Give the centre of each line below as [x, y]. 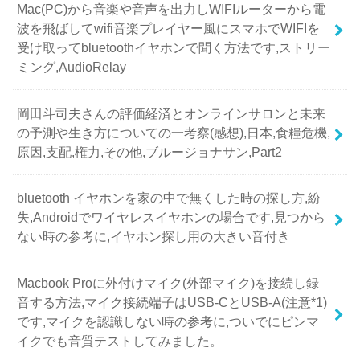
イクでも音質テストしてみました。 [120, 341]
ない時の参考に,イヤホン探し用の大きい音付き [154, 237]
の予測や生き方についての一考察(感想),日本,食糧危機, [174, 132]
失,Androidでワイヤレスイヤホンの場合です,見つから [172, 217]
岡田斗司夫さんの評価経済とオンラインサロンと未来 [172, 113]
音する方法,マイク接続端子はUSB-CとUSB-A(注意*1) [172, 303]
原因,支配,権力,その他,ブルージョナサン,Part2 [150, 151]
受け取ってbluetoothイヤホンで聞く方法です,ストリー [174, 47]
